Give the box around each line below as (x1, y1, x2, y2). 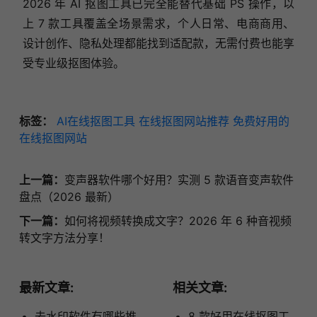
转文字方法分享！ (18, 231, 110, 246)
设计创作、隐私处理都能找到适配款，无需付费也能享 (22, 36, 295, 51)
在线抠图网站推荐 (138, 114, 229, 129)
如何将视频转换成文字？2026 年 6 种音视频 (64, 214, 292, 229)
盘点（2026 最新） (18, 190, 119, 204)
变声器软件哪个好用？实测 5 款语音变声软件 (64, 173, 294, 188)
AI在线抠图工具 (56, 114, 135, 129)
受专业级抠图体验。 (22, 56, 125, 71)
